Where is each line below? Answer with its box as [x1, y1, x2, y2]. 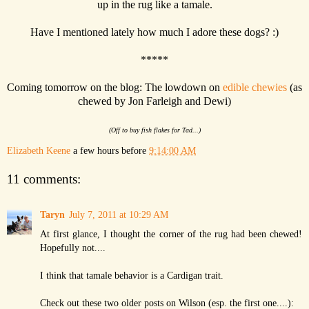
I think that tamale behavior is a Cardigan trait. [40, 269, 223, 281]
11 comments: [7, 171, 81, 186]
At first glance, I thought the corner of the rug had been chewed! [40, 228, 302, 239]
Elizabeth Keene [7, 144, 70, 156]
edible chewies [223, 81, 287, 93]
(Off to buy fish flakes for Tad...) [108, 126, 201, 134]
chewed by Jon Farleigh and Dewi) [78, 94, 231, 107]
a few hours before [73, 144, 149, 156]
